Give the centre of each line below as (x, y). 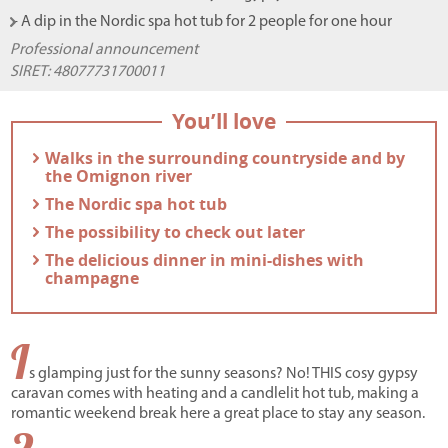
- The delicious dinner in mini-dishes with (200, 260)
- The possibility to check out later (171, 232)
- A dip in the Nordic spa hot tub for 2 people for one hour (202, 22)
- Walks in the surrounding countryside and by (221, 158)
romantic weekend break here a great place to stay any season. (218, 414)
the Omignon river (119, 176)
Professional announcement (104, 50)
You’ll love (224, 122)
